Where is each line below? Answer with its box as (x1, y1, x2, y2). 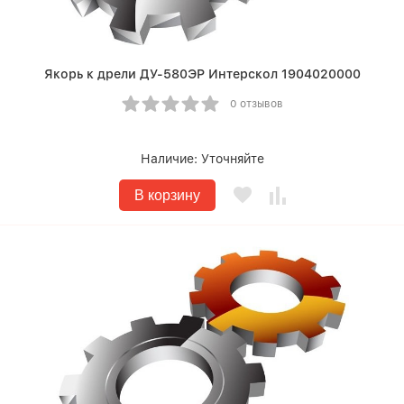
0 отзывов (229, 97, 283, 110)
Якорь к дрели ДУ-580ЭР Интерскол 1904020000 (43, 67, 361, 81)
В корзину (133, 188, 200, 203)
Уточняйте (200, 151, 264, 166)
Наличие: (140, 151, 201, 166)
